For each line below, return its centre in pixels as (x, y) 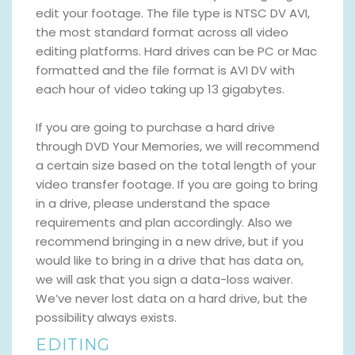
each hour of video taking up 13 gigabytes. (160, 89)
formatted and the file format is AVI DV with (165, 70)
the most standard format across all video (162, 32)
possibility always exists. (106, 317)
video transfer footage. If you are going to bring (177, 184)
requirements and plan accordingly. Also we (164, 222)
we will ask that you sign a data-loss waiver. (164, 279)
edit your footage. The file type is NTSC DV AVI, (173, 13)
